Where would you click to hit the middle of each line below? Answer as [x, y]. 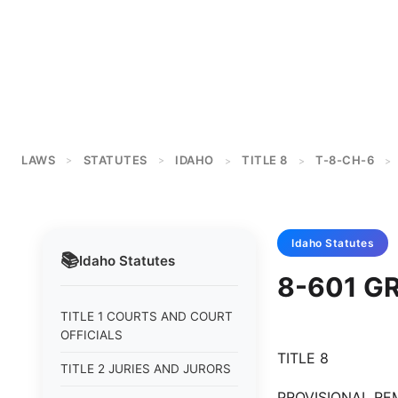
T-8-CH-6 [345, 160]
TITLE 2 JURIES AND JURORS [146, 369]
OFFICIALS [92, 335]
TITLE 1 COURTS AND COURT [147, 316]
